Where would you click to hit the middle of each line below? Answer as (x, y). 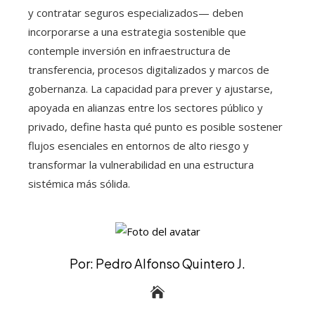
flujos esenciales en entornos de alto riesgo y (139, 145)
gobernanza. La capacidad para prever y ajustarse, (150, 88)
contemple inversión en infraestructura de (129, 50)
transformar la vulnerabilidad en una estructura (141, 164)
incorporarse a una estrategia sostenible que (137, 31)
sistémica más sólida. (79, 183)
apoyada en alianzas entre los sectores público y (146, 107)
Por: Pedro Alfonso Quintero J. (157, 264)
